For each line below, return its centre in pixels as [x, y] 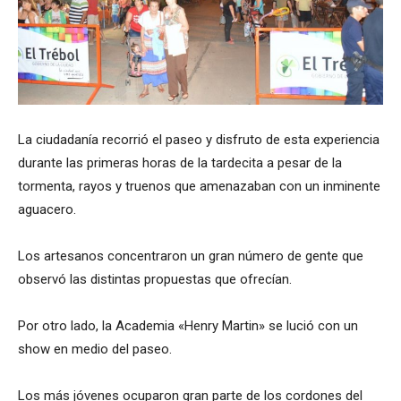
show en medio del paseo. [95, 350]
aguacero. [47, 210]
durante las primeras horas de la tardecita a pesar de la [180, 163]
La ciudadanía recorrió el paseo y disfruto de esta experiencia [199, 140]
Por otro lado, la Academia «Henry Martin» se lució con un [188, 326]
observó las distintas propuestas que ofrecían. [155, 280]
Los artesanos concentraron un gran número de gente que [191, 256]
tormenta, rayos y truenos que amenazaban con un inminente [199, 187]
